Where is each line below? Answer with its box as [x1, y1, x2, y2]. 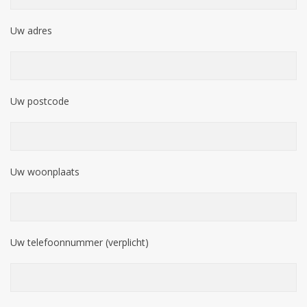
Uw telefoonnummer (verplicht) [10, 236, 149, 249]
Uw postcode [10, 95, 69, 108]
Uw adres [10, 24, 52, 37]
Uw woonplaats [10, 165, 79, 178]
